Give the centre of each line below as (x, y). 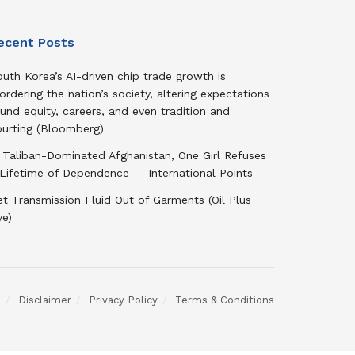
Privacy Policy (123, 300)
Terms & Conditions (225, 300)
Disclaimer (45, 300)
